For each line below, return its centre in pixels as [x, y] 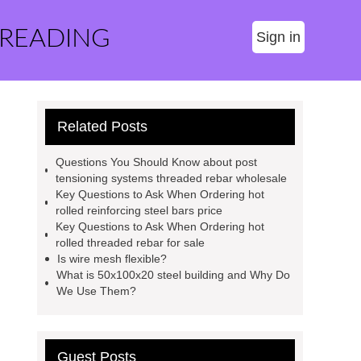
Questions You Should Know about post [156, 162]
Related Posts [102, 127]
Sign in [278, 37]
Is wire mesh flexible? [112, 259]
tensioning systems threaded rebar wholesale [171, 178]
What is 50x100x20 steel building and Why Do [173, 275]
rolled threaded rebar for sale [131, 243]
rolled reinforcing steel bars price [139, 210]
